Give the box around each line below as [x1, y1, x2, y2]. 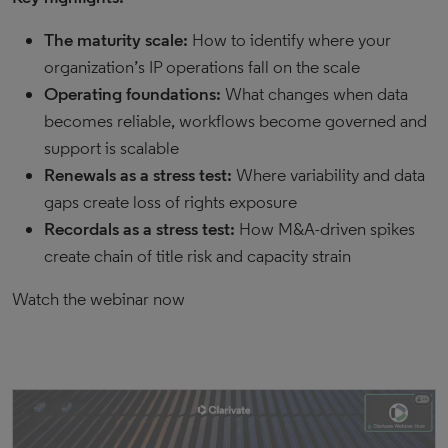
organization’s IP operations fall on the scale [44, 56, 360, 78]
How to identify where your [192, 29, 391, 51]
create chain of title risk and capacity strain [44, 245, 351, 267]
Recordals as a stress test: [44, 218, 239, 240]
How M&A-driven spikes [239, 218, 415, 240]
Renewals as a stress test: [44, 164, 232, 186]
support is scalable [44, 137, 179, 159]
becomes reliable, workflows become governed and [44, 110, 427, 132]
